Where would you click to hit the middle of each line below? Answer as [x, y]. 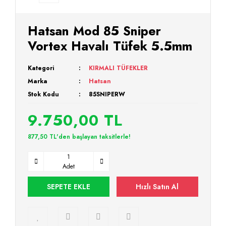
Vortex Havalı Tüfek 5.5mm [110, 46]
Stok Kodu [43, 94]
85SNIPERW [107, 94]
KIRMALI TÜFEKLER [119, 68]
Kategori [41, 68]
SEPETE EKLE [69, 186]
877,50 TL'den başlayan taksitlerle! [79, 137]
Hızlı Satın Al [157, 186]
